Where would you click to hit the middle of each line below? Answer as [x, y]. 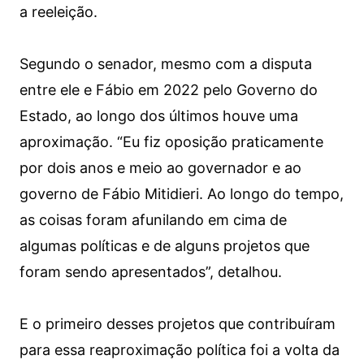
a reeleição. [58, 12]
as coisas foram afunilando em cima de [153, 220]
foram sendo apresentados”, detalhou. [151, 272]
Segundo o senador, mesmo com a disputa [166, 64]
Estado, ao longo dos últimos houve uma [159, 116]
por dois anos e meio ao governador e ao [160, 168]
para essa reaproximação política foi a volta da [180, 350]
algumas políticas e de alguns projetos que [165, 246]
